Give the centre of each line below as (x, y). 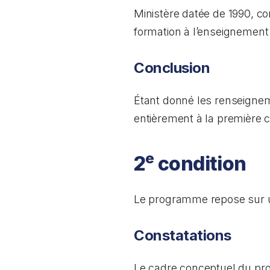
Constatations (183, 235)
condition (200, 164)
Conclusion (172, 68)
